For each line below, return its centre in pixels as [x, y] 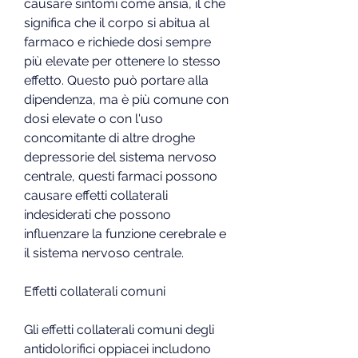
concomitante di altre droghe [109, 137]
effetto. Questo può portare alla [116, 80]
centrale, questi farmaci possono [121, 176]
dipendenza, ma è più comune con [126, 99]
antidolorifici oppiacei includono [117, 348]
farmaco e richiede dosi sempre [117, 42]
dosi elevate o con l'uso [93, 118]
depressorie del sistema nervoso [120, 157]
